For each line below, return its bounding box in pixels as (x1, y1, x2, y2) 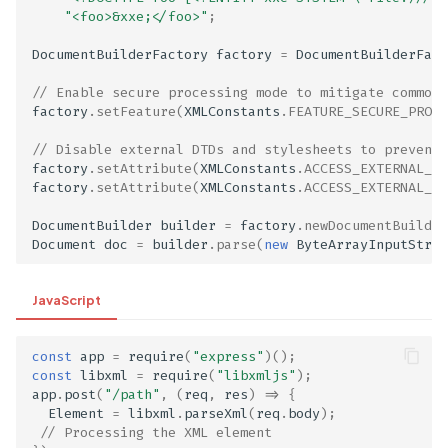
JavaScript (32, 292, 101, 308)
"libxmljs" (216, 366, 296, 384)
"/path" (104, 385, 160, 403)
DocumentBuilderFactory (32, 45, 208, 63)
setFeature (96, 102, 176, 120)
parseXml (184, 404, 248, 422)
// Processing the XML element (40, 423, 272, 441)
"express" (192, 347, 264, 365)
